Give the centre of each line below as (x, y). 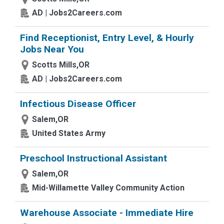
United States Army (69, 133)
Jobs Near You (52, 49)
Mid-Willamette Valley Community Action (108, 188)
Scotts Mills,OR (61, 65)
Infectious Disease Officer (78, 104)
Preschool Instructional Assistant (93, 158)
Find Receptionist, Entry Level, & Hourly (107, 38)
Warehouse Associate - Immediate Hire (107, 213)
